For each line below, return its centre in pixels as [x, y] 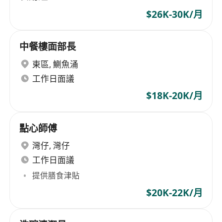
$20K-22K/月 [174, 193]
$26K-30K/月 [174, 15]
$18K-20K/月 [174, 96]
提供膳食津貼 [56, 175]
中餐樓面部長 [48, 47]
